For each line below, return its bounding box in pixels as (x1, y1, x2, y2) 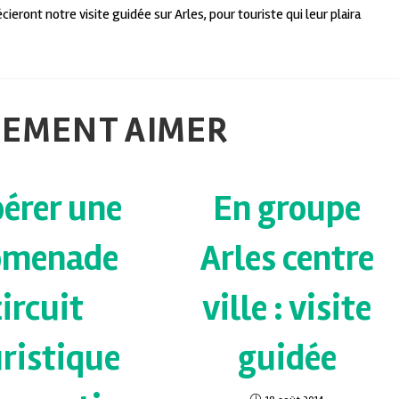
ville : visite (202, 287, 372, 331)
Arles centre (199, 237, 374, 281)
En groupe (213, 187, 362, 232)
